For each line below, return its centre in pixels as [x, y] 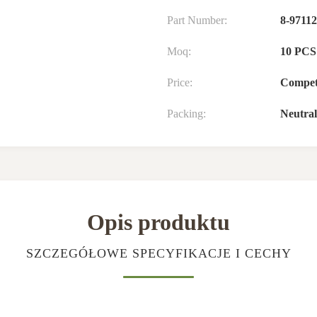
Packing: [186, 114]
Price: [180, 82]
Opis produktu [158, 222]
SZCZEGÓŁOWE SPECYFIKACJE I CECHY [158, 253]
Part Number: [197, 20]
